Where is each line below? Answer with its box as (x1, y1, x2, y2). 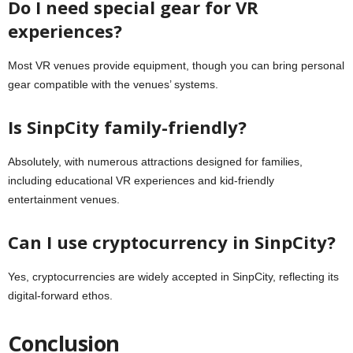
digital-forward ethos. (8, 289, 113, 302)
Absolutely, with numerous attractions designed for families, (8, 155, 303, 168)
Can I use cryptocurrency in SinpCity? (8, 230, 336, 254)
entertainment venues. (8, 193, 120, 206)
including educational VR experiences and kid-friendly (8, 174, 274, 187)
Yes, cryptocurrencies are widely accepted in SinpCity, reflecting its (8, 270, 339, 283)
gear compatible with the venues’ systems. (8, 78, 218, 91)
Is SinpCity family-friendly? (8, 115, 247, 139)
